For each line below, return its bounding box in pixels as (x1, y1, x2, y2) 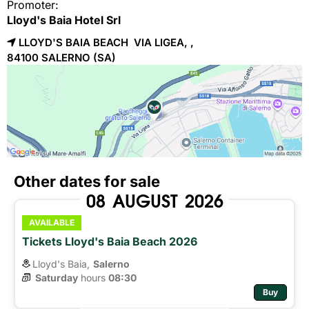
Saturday (35, 271, 78, 283)
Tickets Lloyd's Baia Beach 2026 (22, 234, 197, 248)
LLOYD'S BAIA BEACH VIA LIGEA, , (19, 36, 199, 49)
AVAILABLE (29, 217, 74, 228)
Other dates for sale (14, 172, 160, 190)
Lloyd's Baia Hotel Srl (7, 13, 121, 27)
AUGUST (112, 186, 178, 213)
